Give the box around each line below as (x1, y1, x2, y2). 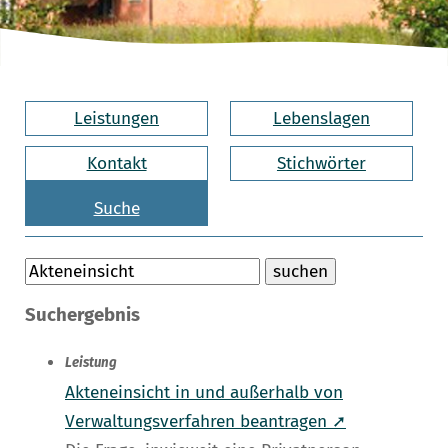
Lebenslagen (272, 107, 370, 129)
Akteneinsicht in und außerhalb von (65, 382, 343, 404)
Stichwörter (276, 152, 366, 174)
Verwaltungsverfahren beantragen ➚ (65, 411, 346, 433)
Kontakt (86, 152, 147, 174)
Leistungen (74, 107, 160, 129)
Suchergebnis (25, 304, 140, 327)
